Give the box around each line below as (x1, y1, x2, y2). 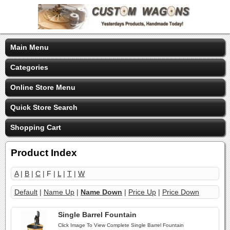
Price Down (162, 188, 199, 196)
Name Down (81, 188, 122, 196)
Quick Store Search (10, 103, 78, 111)
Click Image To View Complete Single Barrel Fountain (58, 222, 184, 228)
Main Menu (10, 43, 49, 51)
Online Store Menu (10, 83, 75, 91)
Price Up (128, 188, 156, 196)
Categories (10, 63, 48, 71)
